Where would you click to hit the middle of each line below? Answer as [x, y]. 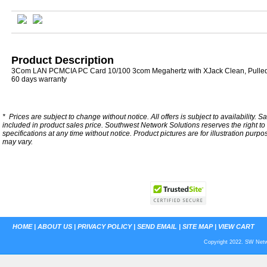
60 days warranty [39, 79]
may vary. [18, 142]
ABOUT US [55, 226]
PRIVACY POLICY [105, 226]
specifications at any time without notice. [68, 133]
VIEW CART [236, 226]
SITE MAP [198, 226]
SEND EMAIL [157, 226]
